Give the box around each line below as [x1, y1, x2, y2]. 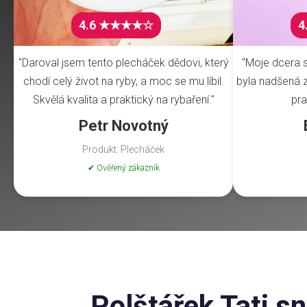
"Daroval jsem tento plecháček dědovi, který [18, 56, 229, 70]
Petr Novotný [78, 117, 169, 135]
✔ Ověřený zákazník [87, 163, 160, 173]
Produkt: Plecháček [82, 144, 164, 156]
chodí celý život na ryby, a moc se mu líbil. [23, 75, 224, 88]
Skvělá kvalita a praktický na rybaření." [32, 93, 214, 107]
